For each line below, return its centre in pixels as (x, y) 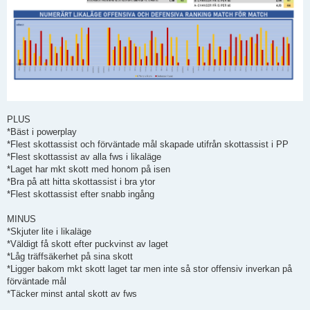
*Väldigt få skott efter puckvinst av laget (88, 244)
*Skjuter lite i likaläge (49, 231)
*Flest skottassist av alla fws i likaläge (84, 156)
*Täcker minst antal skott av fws (72, 293)
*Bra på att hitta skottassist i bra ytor (81, 181)
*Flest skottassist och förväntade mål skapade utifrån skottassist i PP (148, 144)
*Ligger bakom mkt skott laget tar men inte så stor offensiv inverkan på (149, 268)
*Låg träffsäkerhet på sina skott (70, 256)
